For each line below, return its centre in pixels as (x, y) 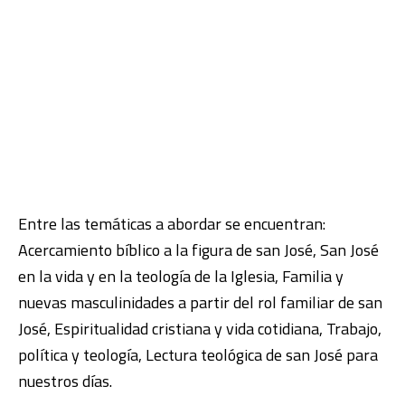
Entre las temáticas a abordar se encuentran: (172, 224)
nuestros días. (65, 381)
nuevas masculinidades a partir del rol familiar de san (200, 303)
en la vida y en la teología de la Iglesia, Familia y (181, 277)
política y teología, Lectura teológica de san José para (198, 355)
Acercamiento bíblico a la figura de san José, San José (198, 250)
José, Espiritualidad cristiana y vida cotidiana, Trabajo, (200, 329)
